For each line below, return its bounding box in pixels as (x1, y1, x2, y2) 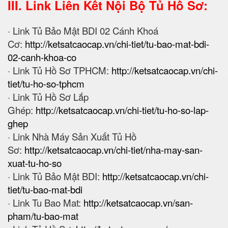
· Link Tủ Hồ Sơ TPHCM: (8, 64, 111, 77)
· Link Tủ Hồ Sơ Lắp (8, 90, 89, 104)
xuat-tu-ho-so (8, 156, 62, 170)
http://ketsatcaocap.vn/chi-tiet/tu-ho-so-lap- (36, 103, 209, 117)
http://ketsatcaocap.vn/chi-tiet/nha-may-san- (24, 143, 203, 157)
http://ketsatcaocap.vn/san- (83, 196, 193, 210)
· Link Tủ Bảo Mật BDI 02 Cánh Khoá (8, 24, 158, 38)
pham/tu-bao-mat (8, 209, 78, 223)
